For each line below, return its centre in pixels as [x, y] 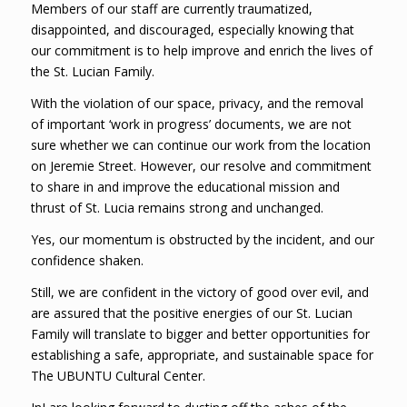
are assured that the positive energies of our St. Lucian [191, 313]
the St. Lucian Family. [92, 72]
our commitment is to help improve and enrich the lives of [201, 51]
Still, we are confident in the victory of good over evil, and [199, 293]
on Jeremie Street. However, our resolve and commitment [201, 166]
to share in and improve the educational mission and [185, 187]
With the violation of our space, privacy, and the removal [197, 104]
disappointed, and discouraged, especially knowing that [192, 30]
